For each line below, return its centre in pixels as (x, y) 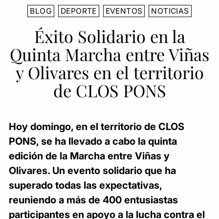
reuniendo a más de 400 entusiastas (93, 200)
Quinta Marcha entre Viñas (109, 54)
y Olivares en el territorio (109, 72)
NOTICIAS (170, 11)
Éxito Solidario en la (109, 36)
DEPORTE (78, 11)
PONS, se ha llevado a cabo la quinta (93, 141)
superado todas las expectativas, (85, 185)
